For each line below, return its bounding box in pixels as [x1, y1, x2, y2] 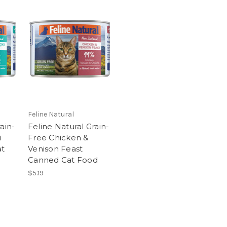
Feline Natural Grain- [28, 121, 109, 131]
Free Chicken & [28, 132, 89, 142]
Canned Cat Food [28, 155, 98, 165]
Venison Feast [28, 143, 83, 154]
